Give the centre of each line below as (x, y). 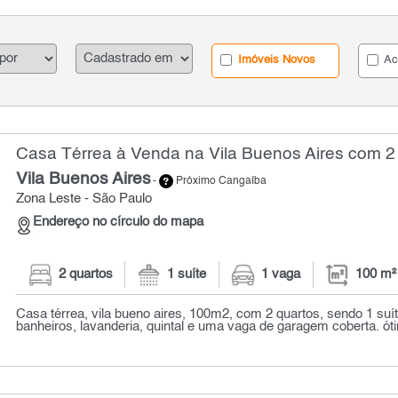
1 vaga (281, 275)
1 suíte (187, 275)
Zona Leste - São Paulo (84, 199)
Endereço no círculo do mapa (119, 222)
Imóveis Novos (275, 60)
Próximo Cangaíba (220, 182)
